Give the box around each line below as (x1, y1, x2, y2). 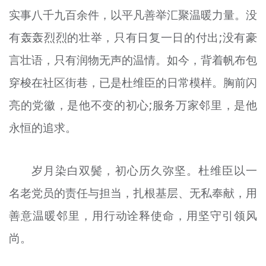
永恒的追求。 (8, 119, 77, 135)
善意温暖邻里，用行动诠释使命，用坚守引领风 (8, 208, 258, 224)
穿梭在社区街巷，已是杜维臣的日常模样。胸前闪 (8, 74, 258, 90)
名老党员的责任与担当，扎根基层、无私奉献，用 (8, 185, 258, 201)
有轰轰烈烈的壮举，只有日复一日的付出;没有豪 (8, 29, 258, 45)
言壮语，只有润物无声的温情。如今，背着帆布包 (8, 52, 258, 68)
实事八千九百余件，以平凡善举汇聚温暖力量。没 (8, 7, 258, 23)
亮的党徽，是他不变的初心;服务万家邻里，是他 (8, 97, 258, 113)
